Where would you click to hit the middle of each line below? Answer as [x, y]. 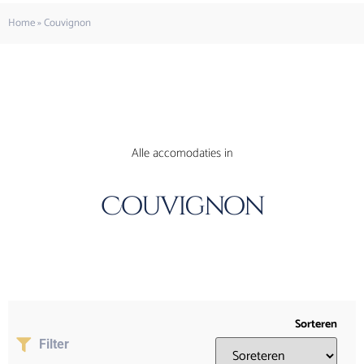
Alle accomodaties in [182, 153]
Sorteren [316, 325]
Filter [54, 344]
